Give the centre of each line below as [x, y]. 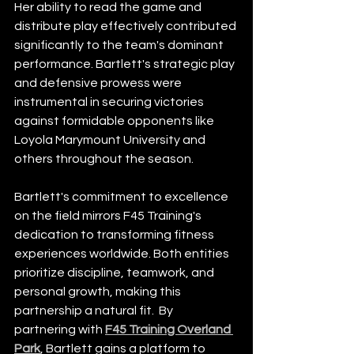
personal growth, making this [99, 291]
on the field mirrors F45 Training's [109, 215]
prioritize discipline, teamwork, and [115, 272]
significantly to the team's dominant [120, 45]
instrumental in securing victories [110, 102]
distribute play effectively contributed [126, 26]
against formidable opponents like [115, 121]
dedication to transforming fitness [115, 234]
